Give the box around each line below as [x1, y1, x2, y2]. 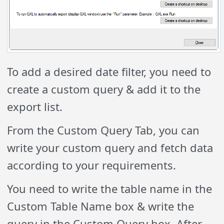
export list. [7, 99, 63, 114]
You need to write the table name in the [7, 181, 212, 196]
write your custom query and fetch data [7, 140, 213, 155]
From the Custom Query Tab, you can [7, 122, 200, 138]
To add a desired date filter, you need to [7, 64, 211, 79]
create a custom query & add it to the [7, 81, 201, 97]
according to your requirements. [7, 157, 176, 173]
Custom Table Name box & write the [7, 198, 194, 214]
